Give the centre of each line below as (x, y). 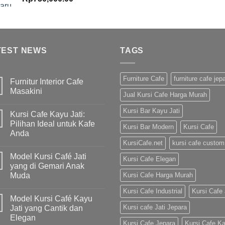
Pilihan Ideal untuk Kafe (52, 124)
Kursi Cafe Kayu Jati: (47, 114)
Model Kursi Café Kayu (51, 198)
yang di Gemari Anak (47, 166)
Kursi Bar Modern (148, 127)
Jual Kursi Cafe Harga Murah (165, 94)
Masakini (26, 91)
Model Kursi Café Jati (48, 156)
